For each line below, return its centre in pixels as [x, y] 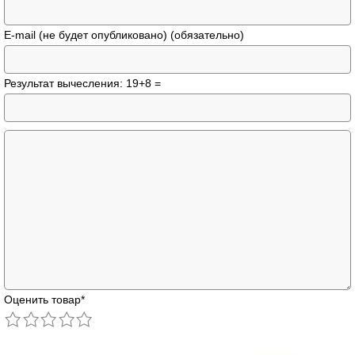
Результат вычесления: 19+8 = [82, 83]
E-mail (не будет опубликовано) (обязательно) [124, 34]
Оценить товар [42, 299]
